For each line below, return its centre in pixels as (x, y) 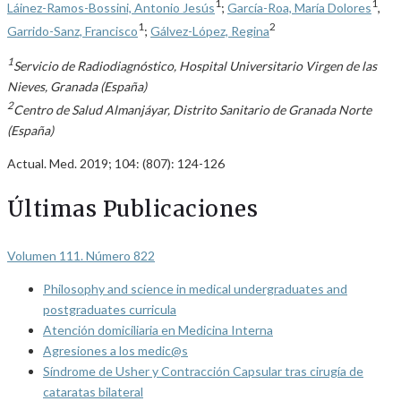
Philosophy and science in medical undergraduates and (195, 288)
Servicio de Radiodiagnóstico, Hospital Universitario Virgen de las (195, 65)
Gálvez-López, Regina (210, 30)
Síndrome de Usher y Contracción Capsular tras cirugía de (203, 371)
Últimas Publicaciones (133, 209)
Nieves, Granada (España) (77, 86)
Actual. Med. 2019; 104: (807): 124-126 (116, 163)
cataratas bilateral (93, 391)
